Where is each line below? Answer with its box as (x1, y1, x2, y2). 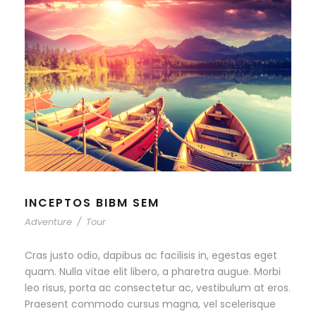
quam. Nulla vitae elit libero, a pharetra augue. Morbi (25, 265, 281, 279)
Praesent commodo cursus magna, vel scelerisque (25, 297, 276, 312)
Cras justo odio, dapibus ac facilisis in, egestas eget (25, 248, 277, 263)
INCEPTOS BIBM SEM (25, 195, 159, 212)
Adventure (25, 215, 72, 229)
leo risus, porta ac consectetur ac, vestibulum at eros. (25, 281, 291, 296)
